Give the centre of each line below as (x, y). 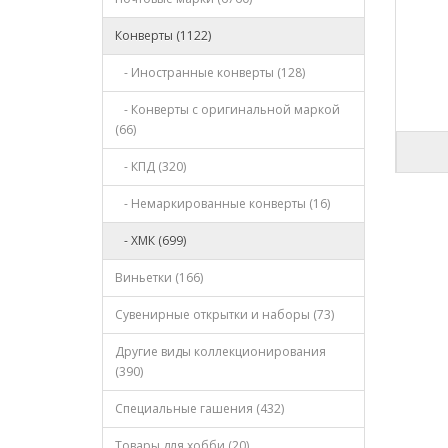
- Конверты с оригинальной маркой (227, 109)
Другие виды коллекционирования (220, 351)
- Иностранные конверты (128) (210, 72)
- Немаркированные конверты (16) (222, 203)
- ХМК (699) (150, 240)
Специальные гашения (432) (199, 408)
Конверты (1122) (163, 35)
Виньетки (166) (159, 277)
